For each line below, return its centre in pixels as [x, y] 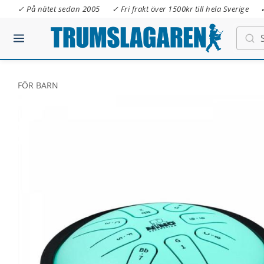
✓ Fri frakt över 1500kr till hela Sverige [180, 9]
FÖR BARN [38, 85]
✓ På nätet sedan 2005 [59, 9]
